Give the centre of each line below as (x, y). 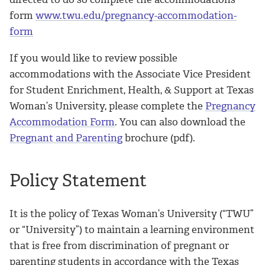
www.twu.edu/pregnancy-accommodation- (136, 16)
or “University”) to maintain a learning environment (132, 230)
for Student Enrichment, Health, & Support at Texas (132, 90)
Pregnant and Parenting (66, 138)
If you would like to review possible (93, 58)
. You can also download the (180, 122)
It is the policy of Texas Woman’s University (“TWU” (132, 214)
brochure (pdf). (159, 138)
